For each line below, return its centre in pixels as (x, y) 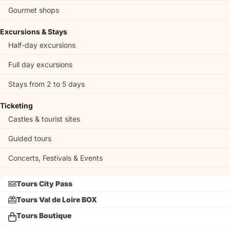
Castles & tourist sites (44, 119)
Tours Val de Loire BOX (57, 200)
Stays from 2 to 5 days (46, 84)
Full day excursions (40, 64)
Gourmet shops (34, 10)
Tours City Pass (44, 184)
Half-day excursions (42, 45)
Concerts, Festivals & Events (55, 158)
